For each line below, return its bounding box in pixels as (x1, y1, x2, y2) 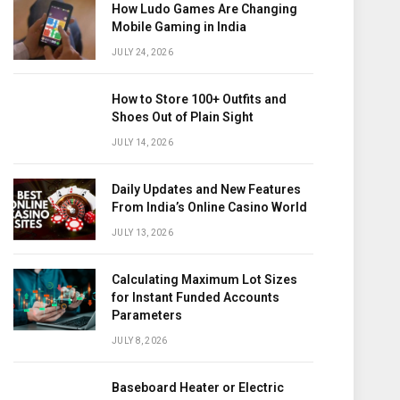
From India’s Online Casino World (112, 200, 307, 214)
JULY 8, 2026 (112, 336, 168, 346)
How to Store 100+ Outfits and (112, 92, 287, 106)
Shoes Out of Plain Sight (112, 110, 254, 124)
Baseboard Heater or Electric (112, 380, 284, 395)
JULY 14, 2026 (112, 137, 173, 147)
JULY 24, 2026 (112, 47, 173, 57)
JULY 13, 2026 (112, 228, 173, 237)
